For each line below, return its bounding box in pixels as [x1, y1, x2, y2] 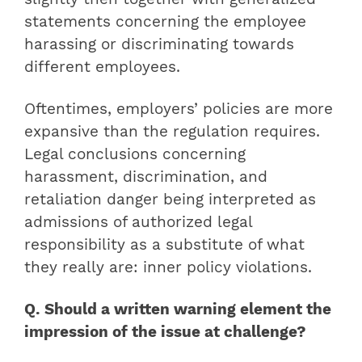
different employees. [24, 57, 180, 76]
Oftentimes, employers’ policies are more [24, 99, 333, 118]
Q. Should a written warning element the [24, 300, 331, 318]
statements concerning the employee [24, 12, 306, 31]
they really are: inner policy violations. [24, 258, 312, 276]
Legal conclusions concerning [24, 145, 246, 163]
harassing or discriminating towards [24, 35, 294, 53]
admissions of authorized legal [24, 213, 252, 231]
